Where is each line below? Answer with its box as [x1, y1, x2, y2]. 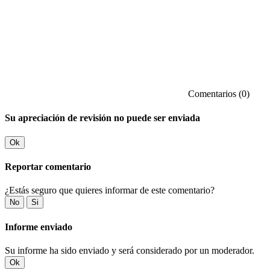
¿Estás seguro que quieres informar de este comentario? [5, 185, 215, 196]
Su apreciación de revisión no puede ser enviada [5, 112, 200, 123]
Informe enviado [5, 221, 72, 232]
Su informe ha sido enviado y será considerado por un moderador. [5, 245, 254, 256]
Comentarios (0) [186, 89, 250, 99]
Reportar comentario [5, 162, 91, 172]
